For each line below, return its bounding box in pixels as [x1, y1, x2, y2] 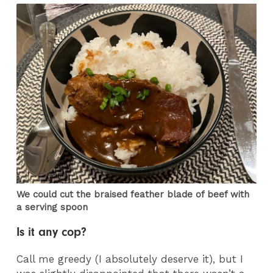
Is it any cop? [16, 224, 87, 239]
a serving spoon [16, 202, 88, 213]
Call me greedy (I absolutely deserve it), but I [16, 252, 244, 265]
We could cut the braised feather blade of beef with [16, 189, 250, 200]
